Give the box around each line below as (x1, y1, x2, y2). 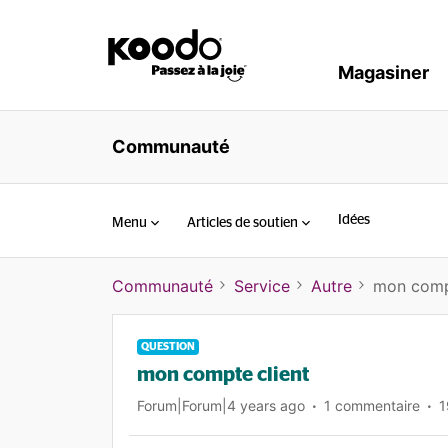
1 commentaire (324, 397, 420, 414)
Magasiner (338, 62, 429, 83)
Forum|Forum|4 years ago (137, 397, 305, 414)
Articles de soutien (187, 215, 298, 230)
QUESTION (141, 341, 195, 352)
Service (234, 276, 290, 296)
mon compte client (137, 365, 309, 385)
